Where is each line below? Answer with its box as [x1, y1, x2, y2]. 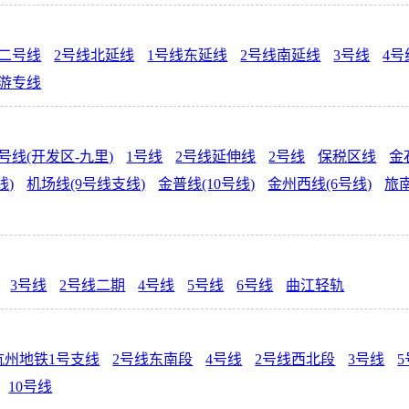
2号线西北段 [255, 351, 336, 368]
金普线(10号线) [158, 176, 256, 193]
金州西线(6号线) [267, 176, 372, 193]
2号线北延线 [54, 47, 135, 64]
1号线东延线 [147, 47, 228, 64]
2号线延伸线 [175, 149, 257, 165]
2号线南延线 [240, 47, 321, 64]
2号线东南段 [112, 351, 194, 368]
